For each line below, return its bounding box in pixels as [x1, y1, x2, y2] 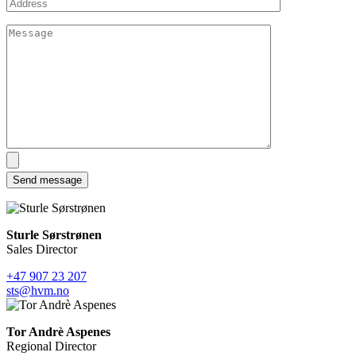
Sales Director [6, 242, 77, 256]
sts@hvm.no [6, 283, 69, 297]
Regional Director [6, 339, 96, 353]
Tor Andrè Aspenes [6, 324, 110, 339]
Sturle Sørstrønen [6, 227, 102, 242]
